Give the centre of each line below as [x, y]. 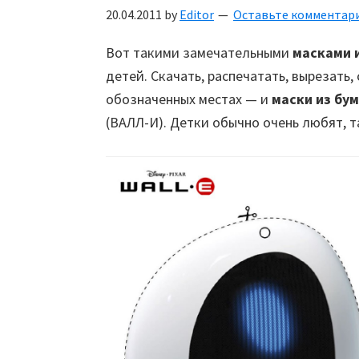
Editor [197, 14]
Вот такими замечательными [199, 52]
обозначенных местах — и [189, 99]
